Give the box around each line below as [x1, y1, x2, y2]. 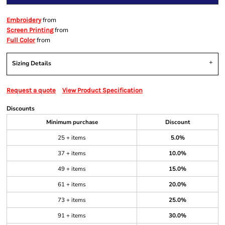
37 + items [58, 149, 86, 157]
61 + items [58, 180, 86, 188]
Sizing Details [12, 59, 51, 67]
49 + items [58, 165, 86, 173]
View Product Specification [62, 86, 143, 94]
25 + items [58, 134, 86, 142]
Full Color [7, 36, 35, 44]
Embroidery [7, 16, 41, 24]
